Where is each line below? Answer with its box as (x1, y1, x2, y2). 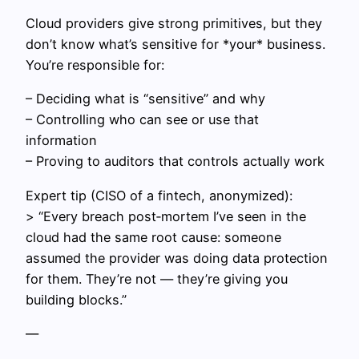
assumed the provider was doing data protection (26, 249, 328, 266)
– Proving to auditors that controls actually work (26, 153, 325, 170)
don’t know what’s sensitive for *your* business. (26, 36, 325, 53)
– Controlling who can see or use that (26, 111, 259, 128)
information (26, 132, 97, 149)
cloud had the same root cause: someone (26, 228, 281, 245)
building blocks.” (26, 291, 127, 308)
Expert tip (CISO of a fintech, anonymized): (26, 187, 292, 204)
